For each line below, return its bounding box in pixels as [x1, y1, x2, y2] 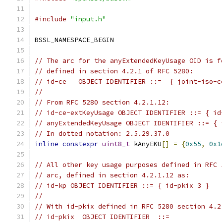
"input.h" [70, 15, 106, 23]
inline [35, 140, 58, 148]
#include [35, 15, 66, 23]
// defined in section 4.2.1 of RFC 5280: [35, 67, 193, 75]
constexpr [62, 140, 98, 148]
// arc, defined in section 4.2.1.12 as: [35, 171, 189, 179]
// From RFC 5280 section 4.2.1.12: [35, 98, 169, 107]
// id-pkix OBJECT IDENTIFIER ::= [35, 213, 169, 221]
